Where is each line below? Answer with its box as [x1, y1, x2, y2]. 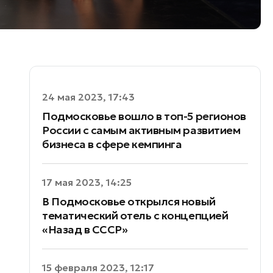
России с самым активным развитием [42, 122, 241, 137]
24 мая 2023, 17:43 [42, 90, 135, 103]
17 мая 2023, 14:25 [42, 175, 132, 188]
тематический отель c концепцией [42, 208, 229, 222]
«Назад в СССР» [42, 222, 128, 236]
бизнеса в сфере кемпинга [42, 136, 182, 151]
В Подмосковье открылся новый [42, 194, 216, 208]
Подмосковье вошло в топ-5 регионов [42, 108, 246, 123]
